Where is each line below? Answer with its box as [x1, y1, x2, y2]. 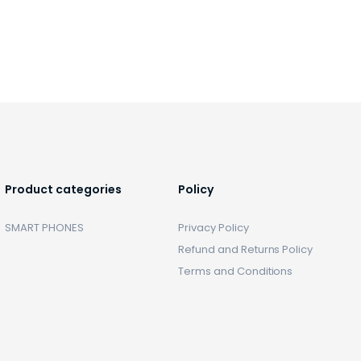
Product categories [5, 181, 122, 197]
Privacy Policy [178, 220, 249, 235]
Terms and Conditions [178, 263, 293, 279]
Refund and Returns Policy [178, 242, 313, 257]
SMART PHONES [5, 220, 84, 235]
